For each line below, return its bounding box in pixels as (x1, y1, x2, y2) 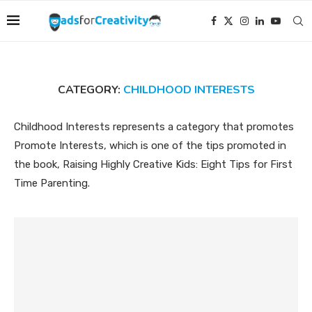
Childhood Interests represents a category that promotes (14, 120, 294, 133)
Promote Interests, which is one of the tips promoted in (14, 139, 286, 152)
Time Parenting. (14, 177, 90, 189)
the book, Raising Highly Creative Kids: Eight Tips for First (14, 158, 292, 171)
